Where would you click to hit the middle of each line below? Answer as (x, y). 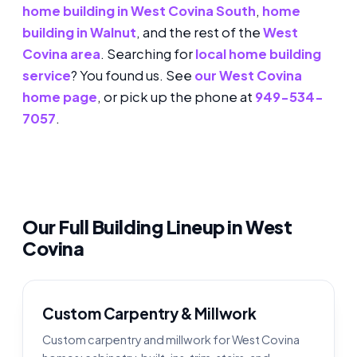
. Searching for (148, 54)
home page (60, 97)
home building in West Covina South (139, 11)
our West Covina (248, 76)
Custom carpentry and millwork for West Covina (171, 339)
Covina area (61, 54)
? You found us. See (133, 76)
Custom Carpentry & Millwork (149, 313)
